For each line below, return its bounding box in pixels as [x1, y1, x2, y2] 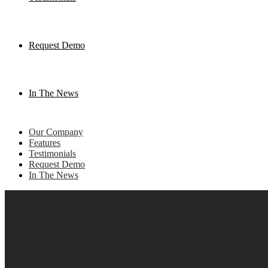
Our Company [29, 127, 83, 137]
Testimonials [29, 148, 76, 159]
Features [29, 138, 60, 148]
